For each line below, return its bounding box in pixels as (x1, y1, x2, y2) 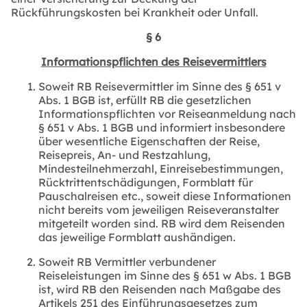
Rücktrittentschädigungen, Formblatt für (38, 175, 253, 189)
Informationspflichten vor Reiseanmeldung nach (38, 106, 296, 121)
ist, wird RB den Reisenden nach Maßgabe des (38, 282, 281, 296)
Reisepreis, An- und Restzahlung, (38, 147, 210, 162)
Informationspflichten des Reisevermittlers (40, 54, 267, 69)
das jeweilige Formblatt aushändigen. (38, 230, 236, 244)
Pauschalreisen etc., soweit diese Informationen (38, 188, 291, 203)
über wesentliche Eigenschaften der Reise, (38, 134, 260, 148)
